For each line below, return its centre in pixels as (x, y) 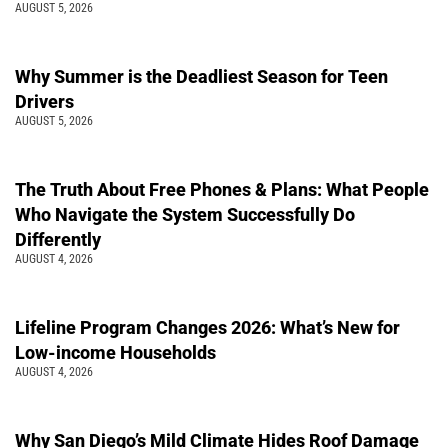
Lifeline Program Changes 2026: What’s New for (207, 327)
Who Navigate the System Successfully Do (185, 214)
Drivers (44, 101)
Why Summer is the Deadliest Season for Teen (201, 76)
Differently (58, 239)
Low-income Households (115, 352)
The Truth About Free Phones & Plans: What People (222, 189)
